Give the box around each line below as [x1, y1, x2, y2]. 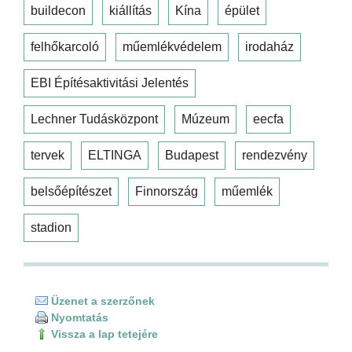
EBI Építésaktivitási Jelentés [31, 75, 189, 90]
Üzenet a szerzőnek [48, 294, 155, 307]
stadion [31, 220, 71, 234]
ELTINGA [88, 148, 141, 162]
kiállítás [109, 3, 152, 17]
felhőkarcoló [31, 39, 99, 53]
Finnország [135, 184, 198, 198]
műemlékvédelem [123, 39, 222, 53]
